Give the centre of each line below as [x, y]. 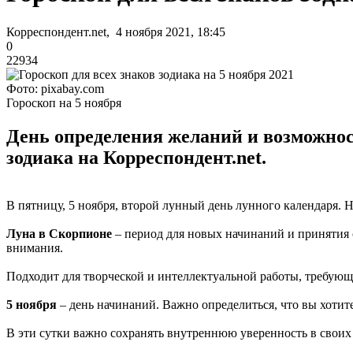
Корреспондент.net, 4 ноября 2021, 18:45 [116, 32]
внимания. [35, 247]
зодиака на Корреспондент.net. [136, 157]
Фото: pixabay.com [55, 88]
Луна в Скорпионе [59, 233]
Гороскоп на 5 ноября [64, 102]
